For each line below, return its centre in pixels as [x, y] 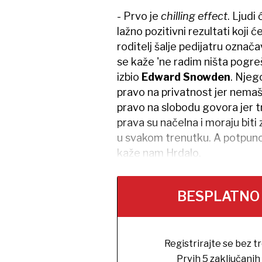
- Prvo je [139, 16]
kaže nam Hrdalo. [159, 153]
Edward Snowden [186, 77]
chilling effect [194, 16]
